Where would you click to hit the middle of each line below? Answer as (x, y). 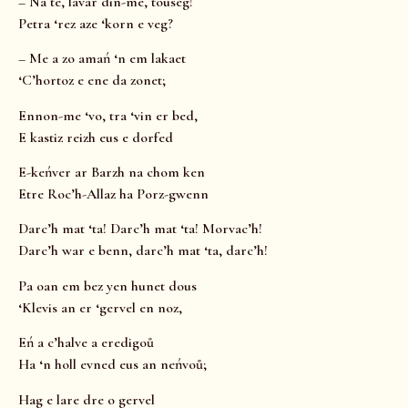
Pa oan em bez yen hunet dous (107, 286)
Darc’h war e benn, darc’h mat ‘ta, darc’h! (143, 251)
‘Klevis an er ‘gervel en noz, (100, 307)
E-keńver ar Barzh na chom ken (112, 173)
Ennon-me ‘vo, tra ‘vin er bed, (108, 115)
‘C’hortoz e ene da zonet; (92, 81)
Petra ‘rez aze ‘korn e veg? (96, 23)
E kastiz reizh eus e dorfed (96, 137)
